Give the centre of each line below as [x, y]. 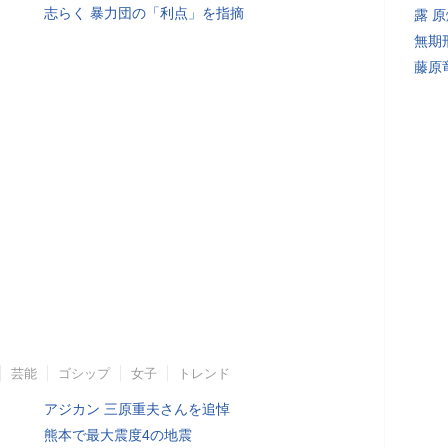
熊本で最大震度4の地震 [118, 435]
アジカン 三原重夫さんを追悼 [137, 409]
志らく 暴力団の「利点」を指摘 [144, 13]
